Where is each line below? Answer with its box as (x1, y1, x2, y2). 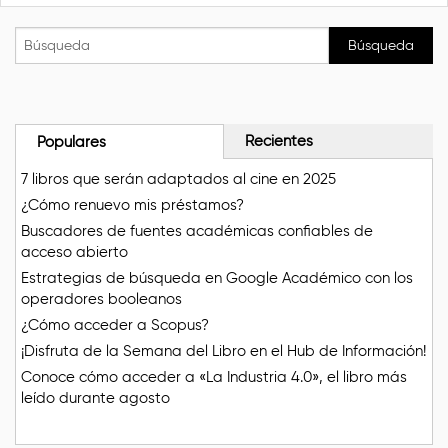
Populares (37, 132, 106, 151)
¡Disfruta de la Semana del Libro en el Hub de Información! (21, 341, 426, 360)
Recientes (245, 131, 313, 150)
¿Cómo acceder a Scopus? (21, 315, 209, 334)
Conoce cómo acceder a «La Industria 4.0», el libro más (21, 367, 407, 386)
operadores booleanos (21, 289, 182, 308)
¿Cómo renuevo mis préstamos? (21, 195, 244, 214)
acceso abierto (21, 242, 128, 261)
